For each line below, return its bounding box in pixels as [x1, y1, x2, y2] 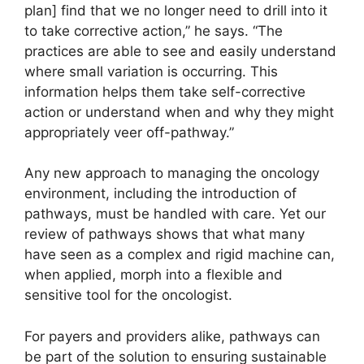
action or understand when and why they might [24, 103, 334, 120]
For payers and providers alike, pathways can [24, 327, 320, 344]
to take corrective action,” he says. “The [24, 22, 283, 39]
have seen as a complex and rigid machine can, [24, 246, 335, 263]
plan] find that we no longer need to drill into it [24, 2, 327, 19]
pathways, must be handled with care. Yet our [24, 206, 326, 223]
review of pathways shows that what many [24, 226, 305, 243]
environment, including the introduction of [24, 185, 297, 202]
